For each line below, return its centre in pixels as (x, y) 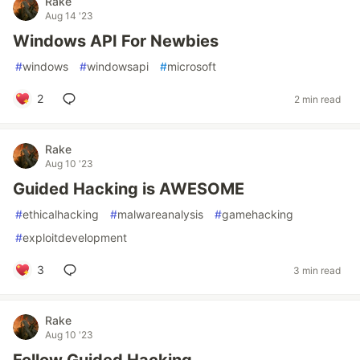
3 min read (317, 270)
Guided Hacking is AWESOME (129, 189)
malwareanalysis (160, 214)
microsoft (192, 66)
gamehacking (258, 214)
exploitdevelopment (75, 237)
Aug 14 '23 (69, 16)
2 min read (317, 99)
